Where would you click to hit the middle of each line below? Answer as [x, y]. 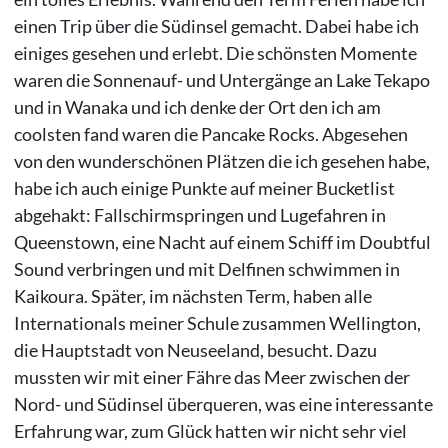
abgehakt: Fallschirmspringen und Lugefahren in [199, 215]
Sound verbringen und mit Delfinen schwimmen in [206, 269]
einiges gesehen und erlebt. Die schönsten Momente [215, 53]
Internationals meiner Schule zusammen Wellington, [217, 323]
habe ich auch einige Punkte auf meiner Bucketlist [204, 188]
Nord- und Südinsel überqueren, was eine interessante [223, 404]
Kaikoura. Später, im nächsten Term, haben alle [192, 296]
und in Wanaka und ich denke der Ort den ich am [197, 107]
